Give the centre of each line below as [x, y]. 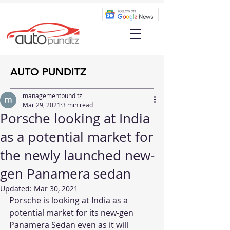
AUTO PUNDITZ [48, 72]
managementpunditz [52, 95]
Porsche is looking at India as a [70, 200]
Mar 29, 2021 [42, 105]
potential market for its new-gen [72, 213]
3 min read [78, 105]
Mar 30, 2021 [56, 189]
